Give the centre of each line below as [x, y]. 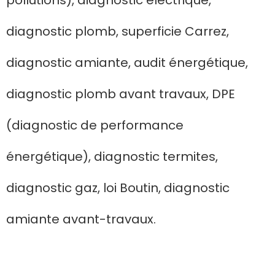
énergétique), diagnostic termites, [112, 157]
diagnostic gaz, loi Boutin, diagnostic [118, 188]
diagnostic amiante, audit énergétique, [127, 63]
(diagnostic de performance [95, 126]
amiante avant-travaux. [81, 219]
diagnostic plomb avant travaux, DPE [121, 94]
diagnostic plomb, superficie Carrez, [118, 32]
